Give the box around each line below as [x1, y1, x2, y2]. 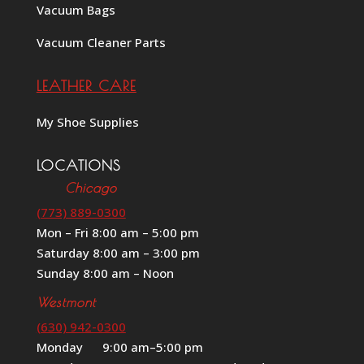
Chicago [36, 180, 117, 195]
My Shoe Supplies [36, 113, 139, 130]
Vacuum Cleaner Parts [36, 33, 166, 50]
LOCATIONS [36, 156, 121, 174]
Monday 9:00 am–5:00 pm [36, 338, 203, 355]
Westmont [36, 294, 96, 310]
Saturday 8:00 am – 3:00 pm [36, 244, 200, 261]
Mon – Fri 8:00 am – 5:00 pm [36, 223, 199, 240]
